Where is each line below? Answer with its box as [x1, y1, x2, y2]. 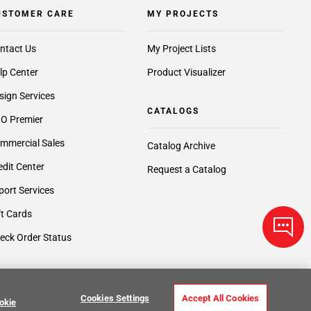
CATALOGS [146, 106, 199, 117]
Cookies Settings [80, 292, 150, 303]
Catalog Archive [146, 140, 215, 152]
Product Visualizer [146, 67, 226, 78]
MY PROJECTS [146, 9, 219, 19]
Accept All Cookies [181, 292, 260, 303]
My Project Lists [146, 43, 216, 55]
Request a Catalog [146, 164, 226, 176]
